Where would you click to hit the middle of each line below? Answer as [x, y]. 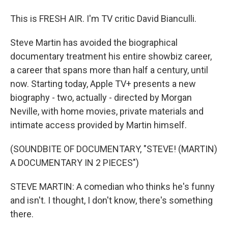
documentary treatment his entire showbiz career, [111, 56]
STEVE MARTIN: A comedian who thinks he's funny [112, 187]
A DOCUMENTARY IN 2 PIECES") [75, 163]
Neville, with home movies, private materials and [107, 111]
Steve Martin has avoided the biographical [94, 42]
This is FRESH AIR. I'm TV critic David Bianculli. [103, 19]
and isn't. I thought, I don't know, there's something [111, 200]
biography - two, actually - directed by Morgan [101, 97]
